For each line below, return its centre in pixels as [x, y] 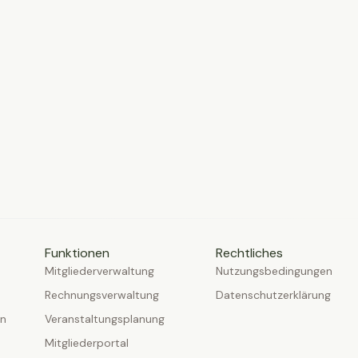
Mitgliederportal [87, 343]
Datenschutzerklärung [273, 295]
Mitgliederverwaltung [99, 271]
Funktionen [77, 253]
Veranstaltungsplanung [105, 319]
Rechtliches [249, 253]
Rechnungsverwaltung [102, 295]
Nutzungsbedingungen [274, 271]
